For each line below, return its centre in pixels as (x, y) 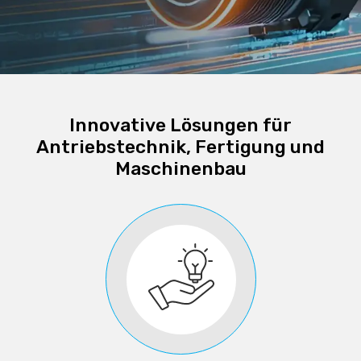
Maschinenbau (180, 169)
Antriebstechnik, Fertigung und (180, 147)
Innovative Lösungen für (180, 125)
